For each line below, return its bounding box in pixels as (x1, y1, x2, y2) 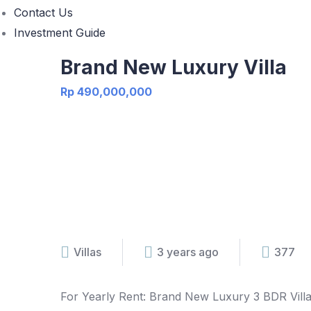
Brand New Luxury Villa (60, 56, 287, 79)
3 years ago (157, 245, 219, 259)
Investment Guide (14, 26, 106, 40)
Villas (74, 245, 101, 259)
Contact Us (14, 6, 73, 19)
